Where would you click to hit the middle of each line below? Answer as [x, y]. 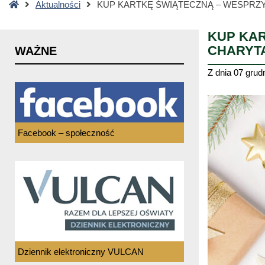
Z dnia [221, 72]
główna [32, 18]
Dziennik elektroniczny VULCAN [81, 251]
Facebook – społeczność [66, 132]
